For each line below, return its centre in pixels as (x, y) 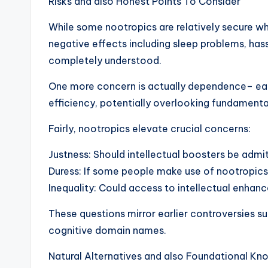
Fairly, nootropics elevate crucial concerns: (150, 129)
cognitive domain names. (107, 230)
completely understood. (105, 60)
